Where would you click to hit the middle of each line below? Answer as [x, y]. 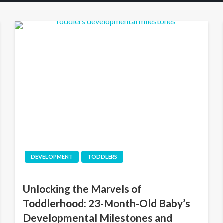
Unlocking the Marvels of [83, 188]
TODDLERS [103, 157]
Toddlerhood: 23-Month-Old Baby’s [107, 203]
